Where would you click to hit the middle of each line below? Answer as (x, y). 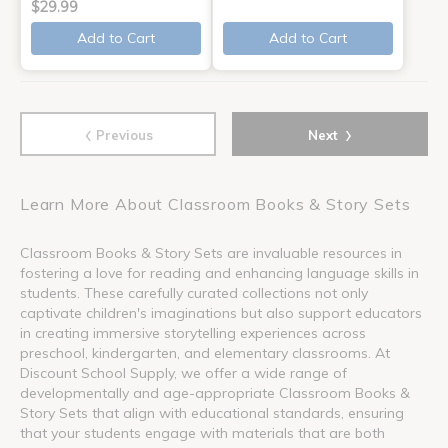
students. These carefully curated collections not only (194, 292)
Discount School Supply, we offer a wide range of (183, 372)
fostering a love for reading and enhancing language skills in (219, 272)
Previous (123, 134)
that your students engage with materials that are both (202, 432)
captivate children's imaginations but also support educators (221, 312)
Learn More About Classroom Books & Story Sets (215, 203)
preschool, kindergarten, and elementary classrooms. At (205, 352)
